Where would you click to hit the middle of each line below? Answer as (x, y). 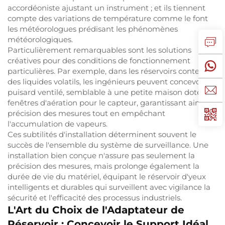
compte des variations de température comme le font (108, 18)
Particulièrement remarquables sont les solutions (99, 50)
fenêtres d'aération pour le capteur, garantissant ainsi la (111, 103)
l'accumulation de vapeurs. (58, 124)
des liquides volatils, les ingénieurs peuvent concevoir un (113, 82)
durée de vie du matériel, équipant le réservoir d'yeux (107, 177)
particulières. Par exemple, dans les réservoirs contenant (112, 71)
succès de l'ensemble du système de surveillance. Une (108, 145)
